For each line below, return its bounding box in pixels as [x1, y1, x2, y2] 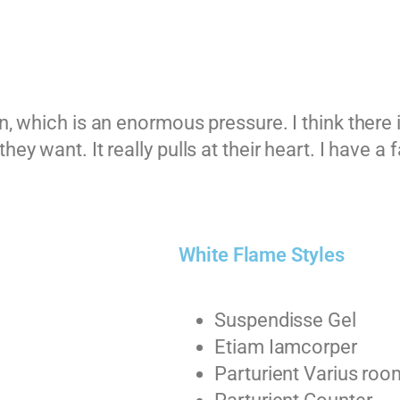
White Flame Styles [179, 244, 345, 267]
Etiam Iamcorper [214, 336, 357, 359]
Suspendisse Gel [214, 309, 356, 332]
